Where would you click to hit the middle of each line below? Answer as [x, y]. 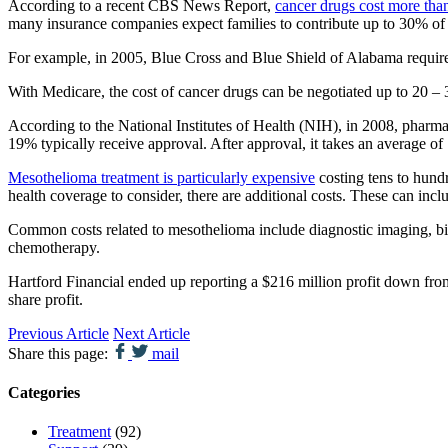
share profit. [45, 299]
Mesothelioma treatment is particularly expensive [161, 177]
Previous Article [58, 333]
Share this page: [58, 353]
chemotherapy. [54, 247]
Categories [44, 392]
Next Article [151, 333]
